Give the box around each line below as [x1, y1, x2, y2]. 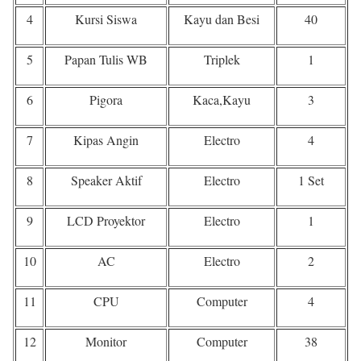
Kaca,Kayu [193, 90, 251, 108]
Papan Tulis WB [64, 50, 147, 68]
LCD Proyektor [67, 211, 145, 229]
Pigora [89, 90, 122, 108]
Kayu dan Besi [184, 10, 259, 27]
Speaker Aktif [70, 171, 142, 189]
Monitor [85, 332, 127, 350]
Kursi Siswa [75, 10, 137, 27]
